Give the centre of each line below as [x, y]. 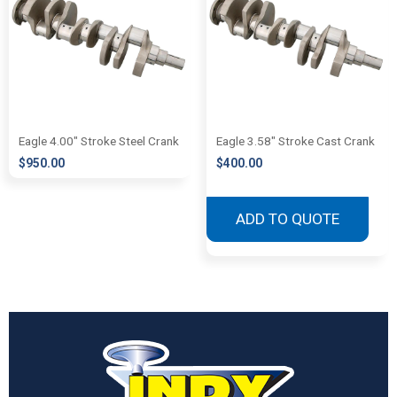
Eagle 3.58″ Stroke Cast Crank [295, 140]
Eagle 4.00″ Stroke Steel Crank [99, 140]
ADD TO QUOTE [287, 218]
